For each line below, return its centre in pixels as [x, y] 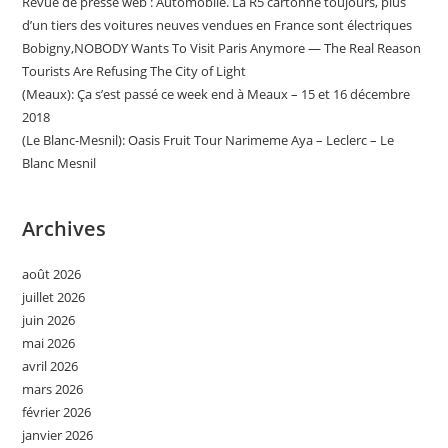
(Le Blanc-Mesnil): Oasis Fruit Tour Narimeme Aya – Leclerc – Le [208, 139]
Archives [64, 228]
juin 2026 [49, 319]
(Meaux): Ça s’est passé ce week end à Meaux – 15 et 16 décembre [216, 93]
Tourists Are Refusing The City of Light [134, 70]
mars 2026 [53, 388]
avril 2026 [50, 365]
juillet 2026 [54, 296]
